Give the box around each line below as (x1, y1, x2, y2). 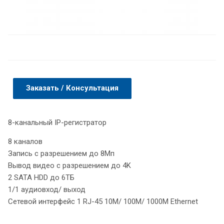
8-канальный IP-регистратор (8, 117, 106, 127)
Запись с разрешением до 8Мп (8, 148, 114, 158)
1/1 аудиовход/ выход (8, 184, 85, 194)
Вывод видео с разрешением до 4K (8, 160, 131, 170)
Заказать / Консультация (26, 83, 118, 92)
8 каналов (8, 136, 42, 146)
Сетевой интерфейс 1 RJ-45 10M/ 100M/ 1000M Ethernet (8, 196, 198, 206)
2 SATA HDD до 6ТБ (8, 172, 74, 182)
